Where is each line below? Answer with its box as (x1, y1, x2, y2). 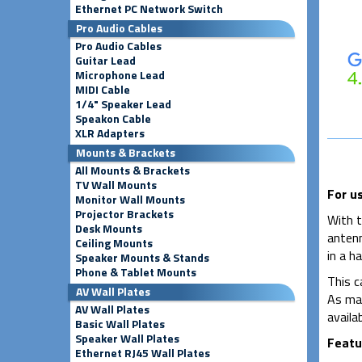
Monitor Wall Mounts (75, 191, 185, 208)
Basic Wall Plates (75, 315, 165, 332)
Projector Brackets (75, 205, 174, 222)
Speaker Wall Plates (75, 330, 179, 347)
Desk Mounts (75, 220, 142, 237)
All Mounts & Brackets (75, 162, 190, 179)
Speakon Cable (75, 110, 151, 127)
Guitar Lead (75, 52, 136, 69)
